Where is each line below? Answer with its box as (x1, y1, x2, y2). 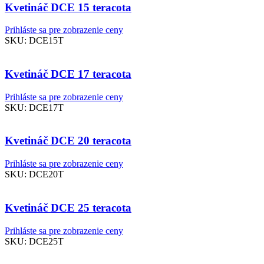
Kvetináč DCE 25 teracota (5, 201, 131, 214)
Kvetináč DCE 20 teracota (5, 134, 131, 147)
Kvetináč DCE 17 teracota (5, 67, 131, 80)
